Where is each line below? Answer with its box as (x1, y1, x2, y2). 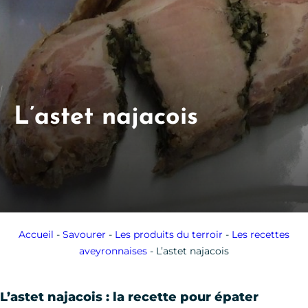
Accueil (19, 228, 54, 241)
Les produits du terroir (115, 228, 223, 241)
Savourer (63, 228, 106, 241)
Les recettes (232, 228, 289, 241)
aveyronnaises (79, 244, 147, 257)
